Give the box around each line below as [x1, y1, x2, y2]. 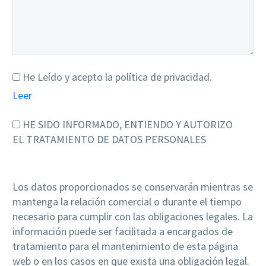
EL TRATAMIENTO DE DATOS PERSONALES [12, 132, 206, 146]
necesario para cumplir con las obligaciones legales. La [12, 209, 253, 223]
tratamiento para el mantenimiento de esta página [12, 239, 238, 253]
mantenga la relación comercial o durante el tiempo [12, 194, 242, 208]
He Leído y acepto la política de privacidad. [23, 69, 212, 84]
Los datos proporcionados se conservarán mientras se [12, 179, 253, 194]
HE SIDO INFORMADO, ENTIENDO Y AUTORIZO [23, 117, 233, 131]
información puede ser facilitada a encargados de [12, 224, 233, 238]
